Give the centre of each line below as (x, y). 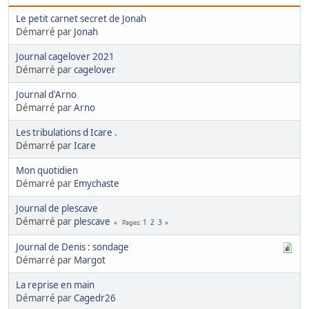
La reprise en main (55, 285)
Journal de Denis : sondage (72, 247)
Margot (90, 260)
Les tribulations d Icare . (67, 133)
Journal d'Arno (46, 95)
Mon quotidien (47, 171)
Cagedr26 (95, 298)
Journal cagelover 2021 (65, 57)
